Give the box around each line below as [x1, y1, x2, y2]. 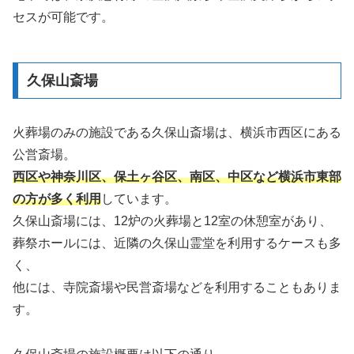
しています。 [101, 192, 177, 206]
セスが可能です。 [13, 10, 114, 24]
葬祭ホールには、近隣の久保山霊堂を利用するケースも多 [13, 236, 341, 250]
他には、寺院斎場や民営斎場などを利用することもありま [13, 281, 341, 295]
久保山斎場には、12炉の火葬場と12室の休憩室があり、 [13, 214, 332, 228]
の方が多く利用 [13, 192, 101, 206]
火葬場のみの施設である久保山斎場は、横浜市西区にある [13, 126, 341, 140]
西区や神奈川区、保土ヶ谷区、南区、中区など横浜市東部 [13, 170, 341, 184]
